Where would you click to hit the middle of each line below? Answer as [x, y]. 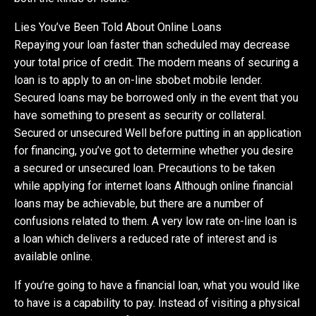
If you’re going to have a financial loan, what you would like [157, 285]
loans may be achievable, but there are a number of [139, 203]
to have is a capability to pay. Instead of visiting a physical [157, 303]
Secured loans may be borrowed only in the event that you [157, 97]
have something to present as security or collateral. [140, 115]
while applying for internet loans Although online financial [154, 186]
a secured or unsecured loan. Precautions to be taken [145, 168]
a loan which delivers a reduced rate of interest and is [146, 238]
